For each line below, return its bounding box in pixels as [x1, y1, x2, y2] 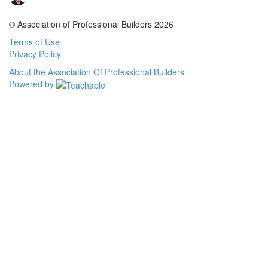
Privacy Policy [9, 48, 61, 60]
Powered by [9, 78, 56, 90]
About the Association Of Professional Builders [9, 66, 184, 78]
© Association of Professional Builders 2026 [9, 18, 173, 30]
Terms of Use [9, 36, 60, 48]
